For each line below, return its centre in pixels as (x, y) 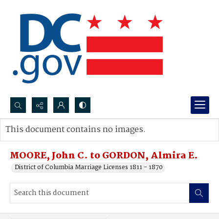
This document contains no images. (76, 130)
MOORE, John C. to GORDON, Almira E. (104, 156)
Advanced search (40, 140)
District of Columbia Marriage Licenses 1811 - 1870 (89, 167)
